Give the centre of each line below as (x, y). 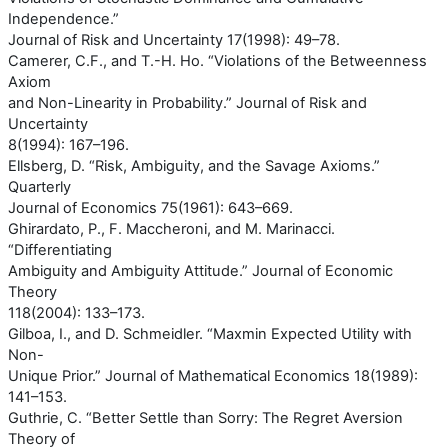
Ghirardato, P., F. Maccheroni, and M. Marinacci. (171, 228)
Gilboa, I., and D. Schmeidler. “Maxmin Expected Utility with (210, 333)
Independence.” (63, 18)
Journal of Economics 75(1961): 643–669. (150, 207)
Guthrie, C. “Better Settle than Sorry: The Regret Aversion (205, 417)
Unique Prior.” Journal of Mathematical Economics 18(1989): (213, 375)
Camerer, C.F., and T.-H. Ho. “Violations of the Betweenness (217, 60)
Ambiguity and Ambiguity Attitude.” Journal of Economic (200, 270)
